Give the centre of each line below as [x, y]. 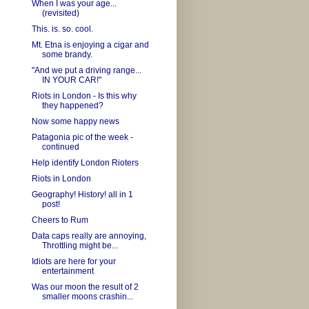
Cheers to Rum [60, 220]
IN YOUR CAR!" [71, 80]
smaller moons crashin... [87, 297]
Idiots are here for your [73, 262]
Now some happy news [75, 122]
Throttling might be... [80, 246]
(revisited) [60, 13]
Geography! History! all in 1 [82, 195]
